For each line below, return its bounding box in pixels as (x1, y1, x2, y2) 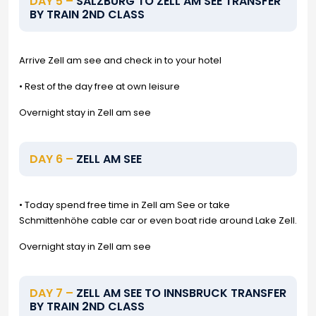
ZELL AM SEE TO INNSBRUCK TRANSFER (73, 285, 286, 301)
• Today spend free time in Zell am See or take (19, 198, 230, 212)
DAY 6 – (30, 151, 73, 167)
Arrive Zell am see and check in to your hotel (19, 54, 221, 67)
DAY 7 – (30, 285, 73, 301)
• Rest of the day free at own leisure (19, 80, 180, 93)
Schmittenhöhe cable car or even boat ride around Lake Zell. (19, 214, 297, 227)
